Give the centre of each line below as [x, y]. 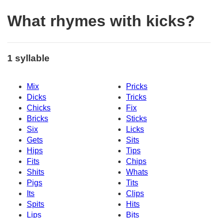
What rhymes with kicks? [101, 21]
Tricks [136, 97]
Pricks [137, 87]
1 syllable [28, 58]
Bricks [37, 119]
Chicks [39, 108]
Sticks [136, 119]
